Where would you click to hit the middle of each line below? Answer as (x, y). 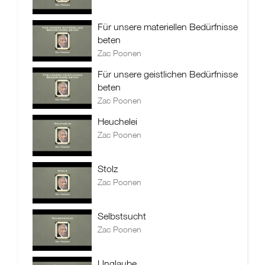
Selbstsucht (122, 216)
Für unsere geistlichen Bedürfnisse (168, 74)
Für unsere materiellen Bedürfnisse (168, 27)
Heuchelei (117, 121)
